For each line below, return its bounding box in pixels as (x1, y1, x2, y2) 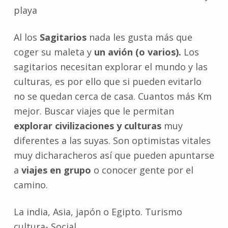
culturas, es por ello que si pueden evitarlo (13, 75, 202, 88)
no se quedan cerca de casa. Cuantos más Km (13, 90, 212, 103)
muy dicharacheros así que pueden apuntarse (13, 149, 214, 162)
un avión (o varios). (94, 46, 181, 59)
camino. (13, 179, 48, 191)
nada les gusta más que (89, 31, 192, 44)
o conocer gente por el (91, 164, 193, 177)
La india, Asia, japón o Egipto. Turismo (13, 206, 182, 218)
